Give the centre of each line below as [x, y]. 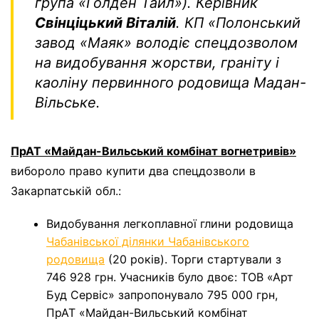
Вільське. [68, 103]
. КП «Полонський [238, 23]
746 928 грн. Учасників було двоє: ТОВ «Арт [170, 277]
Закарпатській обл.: [66, 191]
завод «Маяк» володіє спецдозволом [166, 43]
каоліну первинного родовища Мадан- [171, 83]
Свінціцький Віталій [105, 23]
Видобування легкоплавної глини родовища [170, 224]
